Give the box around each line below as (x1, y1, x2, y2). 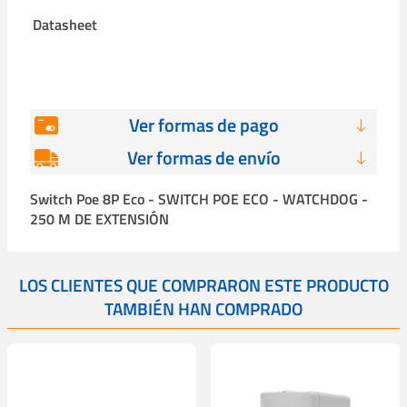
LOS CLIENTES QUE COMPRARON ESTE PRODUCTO (18, 271, 389, 298)
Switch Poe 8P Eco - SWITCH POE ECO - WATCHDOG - (30, 187, 368, 210)
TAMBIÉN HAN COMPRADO (104, 294, 303, 322)
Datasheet (33, 13, 97, 35)
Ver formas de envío (126, 143, 281, 172)
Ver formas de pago (128, 110, 279, 139)
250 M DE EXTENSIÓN (30, 207, 169, 230)
